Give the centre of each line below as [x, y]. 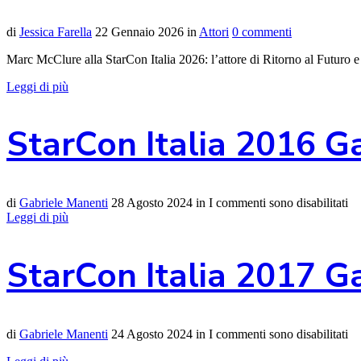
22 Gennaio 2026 [139, 31]
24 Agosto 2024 [152, 334]
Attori [214, 31]
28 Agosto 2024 [152, 203]
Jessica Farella [56, 31]
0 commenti [262, 31]
